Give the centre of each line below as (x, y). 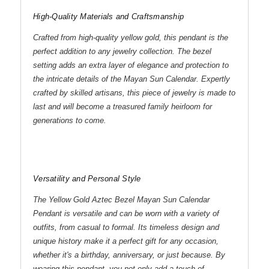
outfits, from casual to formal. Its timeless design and (126, 228)
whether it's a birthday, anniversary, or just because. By (129, 255)
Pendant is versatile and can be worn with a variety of (126, 214)
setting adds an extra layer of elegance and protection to (131, 65)
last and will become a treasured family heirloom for (122, 107)
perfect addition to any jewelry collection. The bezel (122, 52)
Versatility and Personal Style (87, 179)
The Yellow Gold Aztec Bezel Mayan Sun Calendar (121, 200)
